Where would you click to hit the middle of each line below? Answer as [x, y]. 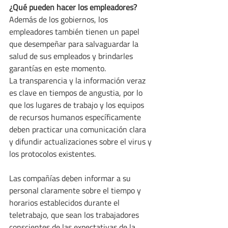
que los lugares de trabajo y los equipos [78, 105]
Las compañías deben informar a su [71, 178]
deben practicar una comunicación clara [79, 129]
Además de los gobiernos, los [60, 19]
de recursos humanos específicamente [76, 117]
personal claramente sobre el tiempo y [76, 190]
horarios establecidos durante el [65, 202]
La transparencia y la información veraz [78, 80]
